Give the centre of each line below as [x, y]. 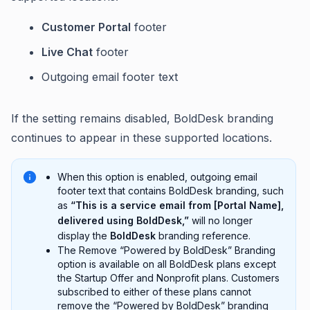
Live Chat [67, 52]
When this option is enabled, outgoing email [157, 176]
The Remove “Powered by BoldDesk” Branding [166, 250]
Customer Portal [86, 27]
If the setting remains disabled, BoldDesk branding [142, 118]
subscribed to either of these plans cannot [154, 291]
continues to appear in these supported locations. [142, 137]
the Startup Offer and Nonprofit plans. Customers [168, 277]
